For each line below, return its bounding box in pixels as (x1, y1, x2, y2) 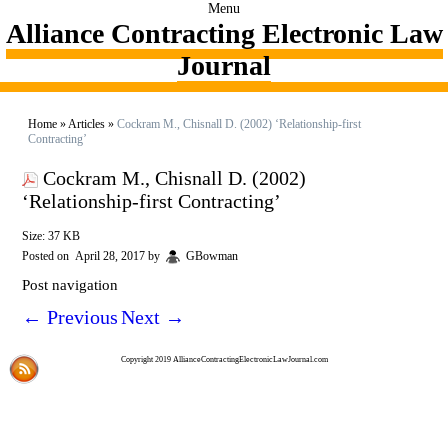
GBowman (186, 249, 238, 263)
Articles (68, 117, 105, 131)
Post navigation (22, 277, 118, 294)
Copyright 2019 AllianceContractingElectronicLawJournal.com (120, 355, 328, 365)
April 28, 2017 (75, 249, 145, 263)
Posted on (22, 249, 72, 263)
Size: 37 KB (22, 229, 80, 243)
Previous (42, 306, 118, 329)
